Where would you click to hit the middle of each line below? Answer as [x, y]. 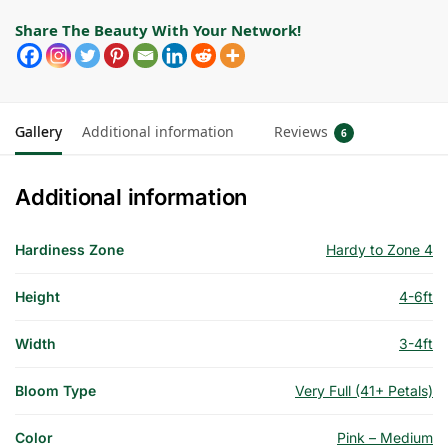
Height [37, 297]
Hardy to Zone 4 [379, 250]
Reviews [301, 132]
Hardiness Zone [69, 250]
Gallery [38, 132]
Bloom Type [55, 391]
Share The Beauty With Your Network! [158, 30]
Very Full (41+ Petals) [364, 391]
